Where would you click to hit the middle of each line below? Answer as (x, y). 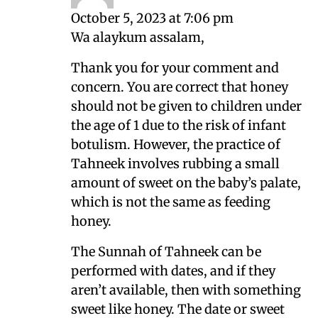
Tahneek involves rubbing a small (175, 164)
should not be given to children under (186, 106)
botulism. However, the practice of (176, 145)
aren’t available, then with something (186, 290)
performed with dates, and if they (173, 271)
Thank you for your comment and (175, 68)
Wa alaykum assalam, (138, 38)
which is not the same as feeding (171, 202)
